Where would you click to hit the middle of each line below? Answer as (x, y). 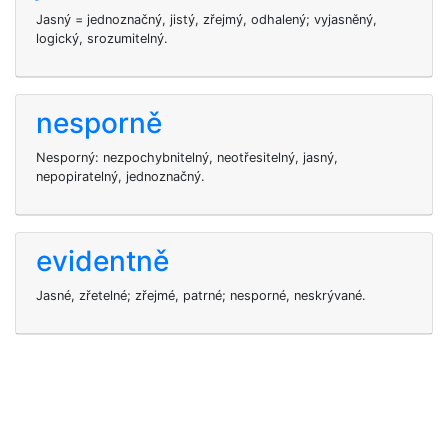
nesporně (99, 123)
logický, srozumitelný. (102, 38)
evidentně (102, 261)
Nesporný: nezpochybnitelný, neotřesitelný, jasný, (187, 157)
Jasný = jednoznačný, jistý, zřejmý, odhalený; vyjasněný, (206, 19)
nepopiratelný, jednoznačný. (120, 176)
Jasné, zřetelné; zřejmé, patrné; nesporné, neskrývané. (201, 295)
